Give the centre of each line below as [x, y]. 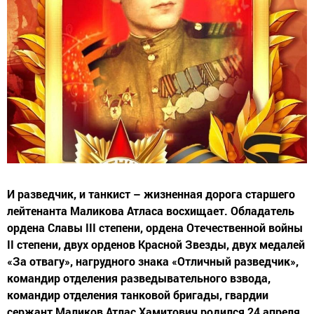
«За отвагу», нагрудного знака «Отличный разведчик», [153, 261]
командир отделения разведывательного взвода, [139, 278]
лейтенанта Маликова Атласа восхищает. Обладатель [151, 211]
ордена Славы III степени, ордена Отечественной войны [155, 228]
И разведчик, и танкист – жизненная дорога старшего [151, 194]
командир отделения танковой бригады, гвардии [138, 295]
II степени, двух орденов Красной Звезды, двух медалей [156, 245]
